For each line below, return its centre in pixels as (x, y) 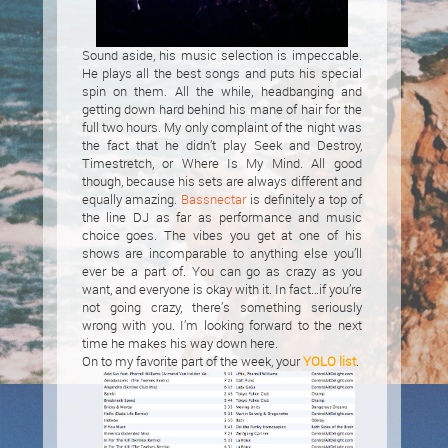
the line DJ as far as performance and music (221, 217)
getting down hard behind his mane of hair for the (221, 109)
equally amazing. (131, 199)
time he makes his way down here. (179, 343)
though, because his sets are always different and (221, 181)
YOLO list (329, 361)
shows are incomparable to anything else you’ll (221, 253)
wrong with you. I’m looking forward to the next (221, 325)
